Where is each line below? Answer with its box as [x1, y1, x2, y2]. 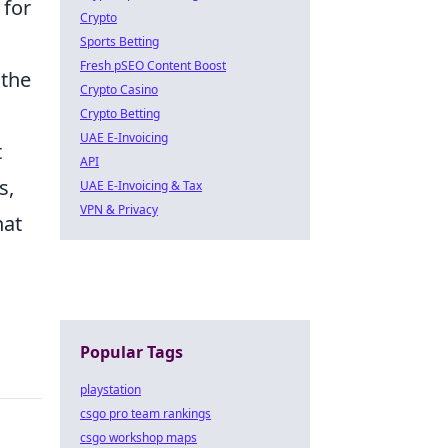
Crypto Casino [80, 81, 158, 98]
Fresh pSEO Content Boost [80, 57, 226, 74]
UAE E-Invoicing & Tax [80, 177, 202, 194]
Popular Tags [80, 341, 183, 363]
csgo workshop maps [80, 429, 197, 446]
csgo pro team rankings [80, 405, 211, 422]
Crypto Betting [80, 105, 160, 122]
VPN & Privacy [80, 201, 158, 218]
